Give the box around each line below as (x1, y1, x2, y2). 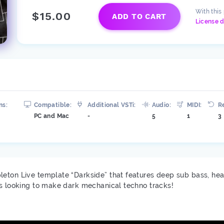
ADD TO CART (111, 11, 167, 21)
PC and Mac (34, 112, 69, 119)
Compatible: (34, 101, 71, 108)
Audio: (151, 101, 171, 108)
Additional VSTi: (87, 101, 136, 108)
